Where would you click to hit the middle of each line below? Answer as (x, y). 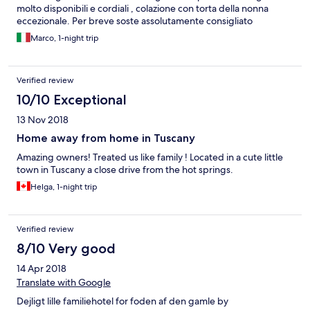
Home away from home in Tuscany (106, 138)
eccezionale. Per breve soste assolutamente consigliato (135, 21)
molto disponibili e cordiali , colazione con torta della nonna (143, 9)
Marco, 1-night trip (65, 38)
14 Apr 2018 (42, 269)
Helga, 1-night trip (64, 187)
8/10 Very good (66, 249)
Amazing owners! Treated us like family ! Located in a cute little (150, 157)
